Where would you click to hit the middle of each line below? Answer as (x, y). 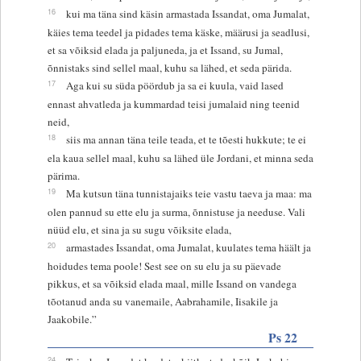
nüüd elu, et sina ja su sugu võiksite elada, (139, 229)
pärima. (63, 175)
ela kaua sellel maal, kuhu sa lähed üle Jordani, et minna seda (180, 158)
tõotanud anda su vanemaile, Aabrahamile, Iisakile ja (162, 301)
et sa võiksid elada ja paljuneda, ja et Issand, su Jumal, (165, 50)
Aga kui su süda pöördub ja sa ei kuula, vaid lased (174, 85)
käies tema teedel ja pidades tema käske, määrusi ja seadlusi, (178, 32)
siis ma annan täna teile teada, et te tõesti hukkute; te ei (186, 139)
